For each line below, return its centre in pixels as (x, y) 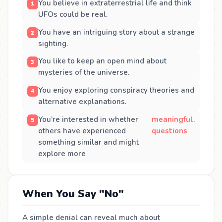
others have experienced (82, 131)
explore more (62, 153)
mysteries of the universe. (83, 73)
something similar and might (88, 142)
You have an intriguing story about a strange (116, 32)
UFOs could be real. (73, 14)
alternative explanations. (82, 102)
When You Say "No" (73, 194)
